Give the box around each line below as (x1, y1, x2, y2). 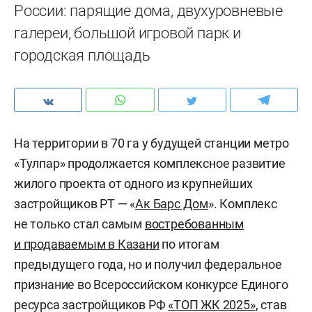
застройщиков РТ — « (14, 196, 136, 211)
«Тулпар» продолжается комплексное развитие (14, 156, 286, 171)
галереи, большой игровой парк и (14, 24, 241, 42)
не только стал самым (14, 217, 145, 231)
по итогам (159, 237, 219, 251)
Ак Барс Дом (135, 196, 209, 211)
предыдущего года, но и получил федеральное (14, 257, 282, 272)
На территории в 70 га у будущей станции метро (14, 136, 289, 150)
